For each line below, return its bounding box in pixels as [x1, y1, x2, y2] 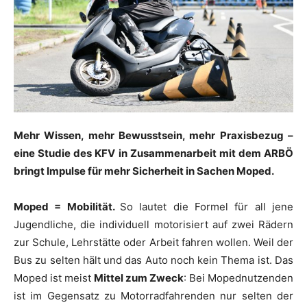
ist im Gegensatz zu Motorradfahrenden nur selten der [14, 288, 293, 302]
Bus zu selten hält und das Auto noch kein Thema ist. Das [14, 253, 293, 267]
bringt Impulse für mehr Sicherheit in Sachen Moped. [14, 164, 274, 177]
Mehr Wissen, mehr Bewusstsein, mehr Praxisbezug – [14, 128, 293, 142]
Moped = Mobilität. [14, 199, 120, 213]
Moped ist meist [14, 271, 94, 284]
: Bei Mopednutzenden [184, 271, 293, 284]
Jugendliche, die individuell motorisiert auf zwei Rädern [14, 217, 293, 231]
